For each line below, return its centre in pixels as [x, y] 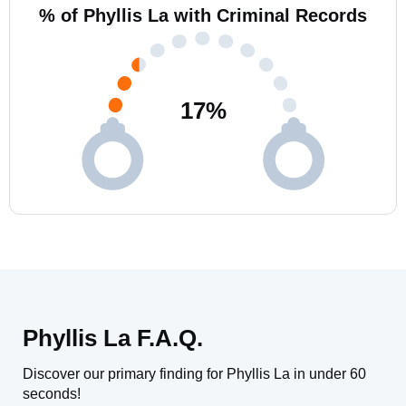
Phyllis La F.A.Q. [113, 338]
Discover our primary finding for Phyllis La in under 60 [194, 374]
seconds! [52, 394]
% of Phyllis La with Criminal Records [203, 15]
